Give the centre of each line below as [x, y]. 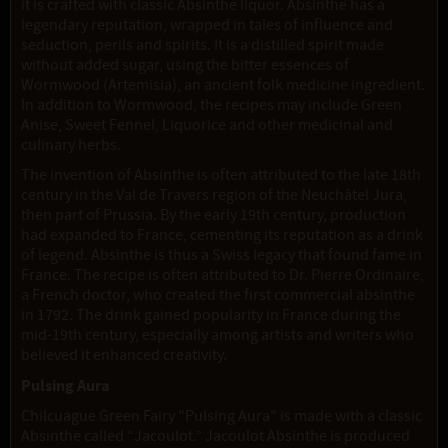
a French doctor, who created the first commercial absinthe [218, 295]
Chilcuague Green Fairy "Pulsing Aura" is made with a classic [221, 416]
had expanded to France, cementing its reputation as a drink [222, 235]
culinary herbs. [71, 145]
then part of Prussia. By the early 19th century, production [213, 215]
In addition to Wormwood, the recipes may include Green [211, 105]
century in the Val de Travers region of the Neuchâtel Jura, [214, 195]
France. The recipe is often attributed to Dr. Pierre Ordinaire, [222, 275]
